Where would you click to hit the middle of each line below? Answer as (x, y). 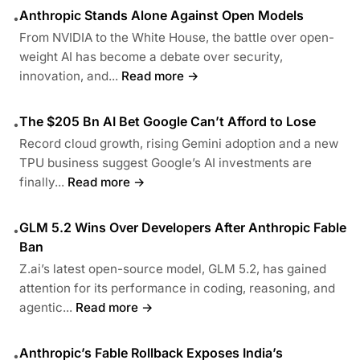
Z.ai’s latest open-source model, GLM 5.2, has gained (173, 268)
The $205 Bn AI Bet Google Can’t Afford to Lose (168, 121)
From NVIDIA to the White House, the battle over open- (177, 37)
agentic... (46, 307)
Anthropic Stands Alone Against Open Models (162, 15)
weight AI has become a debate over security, (151, 56)
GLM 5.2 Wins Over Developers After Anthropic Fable (183, 227)
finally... (42, 182)
